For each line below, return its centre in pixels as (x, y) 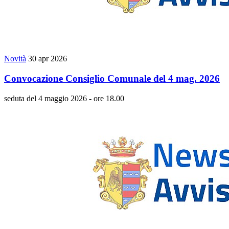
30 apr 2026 (48, 59)
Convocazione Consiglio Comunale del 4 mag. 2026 (112, 78)
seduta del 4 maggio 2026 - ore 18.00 (64, 98)
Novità (15, 59)
